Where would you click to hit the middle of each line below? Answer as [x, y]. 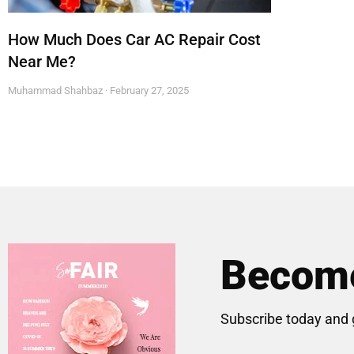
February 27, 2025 [148, 91]
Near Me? [42, 62]
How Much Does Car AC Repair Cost [134, 40]
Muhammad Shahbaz [56, 91]
